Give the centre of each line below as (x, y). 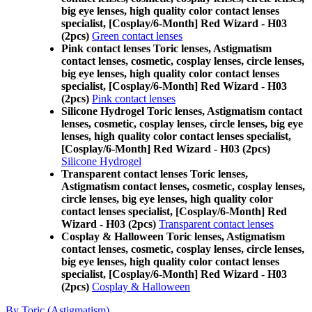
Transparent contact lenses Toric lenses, (155, 174)
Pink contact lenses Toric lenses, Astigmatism (166, 48)
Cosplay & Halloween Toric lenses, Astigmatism (173, 236)
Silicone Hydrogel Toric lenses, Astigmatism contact (182, 111)
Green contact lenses (137, 36)
